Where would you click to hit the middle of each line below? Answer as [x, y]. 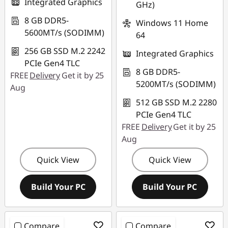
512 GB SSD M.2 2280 [177, 102]
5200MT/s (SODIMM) [176, 84]
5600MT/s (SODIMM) [64, 33]
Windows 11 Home [172, 23]
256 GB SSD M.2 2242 [65, 51]
